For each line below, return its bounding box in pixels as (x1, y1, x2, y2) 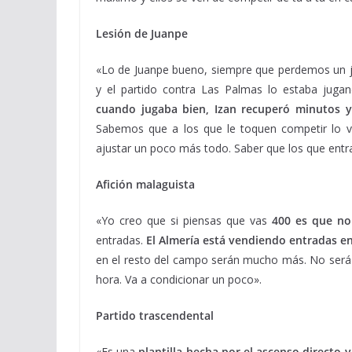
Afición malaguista (96, 177, 195, 192)
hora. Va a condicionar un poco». (96, 272, 262, 287)
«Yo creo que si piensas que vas (96, 213, 272, 228)
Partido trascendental (96, 308, 214, 323)
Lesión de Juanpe (96, 26, 188, 41)
